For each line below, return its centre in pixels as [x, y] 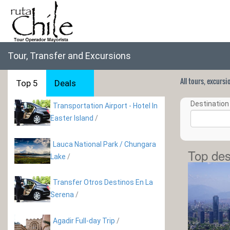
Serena [62, 195]
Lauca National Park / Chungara [104, 144]
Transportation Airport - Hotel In [105, 106]
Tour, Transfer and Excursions [69, 56]
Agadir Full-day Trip [84, 221]
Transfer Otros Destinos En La [103, 183]
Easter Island [72, 118]
